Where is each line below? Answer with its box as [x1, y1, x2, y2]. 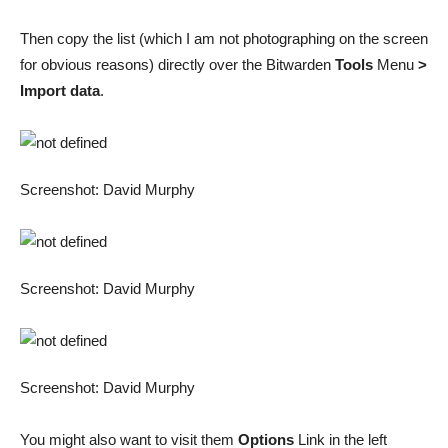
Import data [20, 82, 100, 99]
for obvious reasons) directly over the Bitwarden [20, 56, 335, 73]
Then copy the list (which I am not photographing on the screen [20, 30, 428, 47]
